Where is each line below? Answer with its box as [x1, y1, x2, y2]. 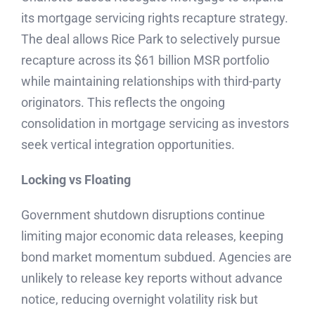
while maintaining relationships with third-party [21, 74, 281, 89]
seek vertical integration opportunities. [21, 137, 235, 152]
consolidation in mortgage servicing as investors [21, 116, 289, 131]
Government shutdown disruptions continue [21, 207, 265, 222]
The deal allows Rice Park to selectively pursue [21, 32, 281, 46]
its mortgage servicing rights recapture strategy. [21, 11, 288, 25]
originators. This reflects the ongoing [21, 95, 225, 110]
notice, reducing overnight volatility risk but [21, 292, 258, 307]
